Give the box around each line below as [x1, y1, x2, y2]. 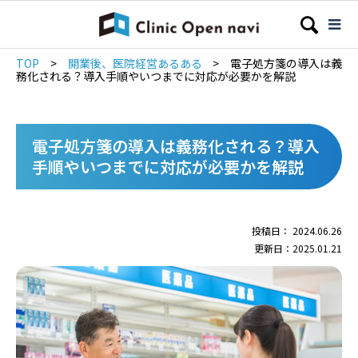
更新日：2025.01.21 [254, 241, 342, 256]
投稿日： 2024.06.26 [252, 224, 342, 238]
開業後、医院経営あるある [68, 55, 202, 71]
